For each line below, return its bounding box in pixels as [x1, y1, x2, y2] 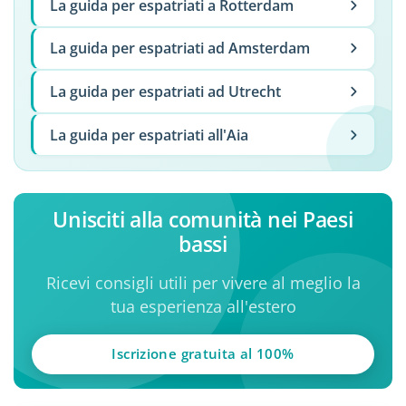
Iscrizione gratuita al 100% [111, 344, 295, 363]
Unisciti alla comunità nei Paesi [53, 205, 353, 235]
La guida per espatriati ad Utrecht [49, 81, 281, 101]
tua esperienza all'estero [110, 295, 296, 318]
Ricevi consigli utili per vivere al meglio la [45, 272, 361, 295]
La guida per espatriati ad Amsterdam [49, 38, 310, 59]
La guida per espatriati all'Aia [49, 124, 248, 145]
